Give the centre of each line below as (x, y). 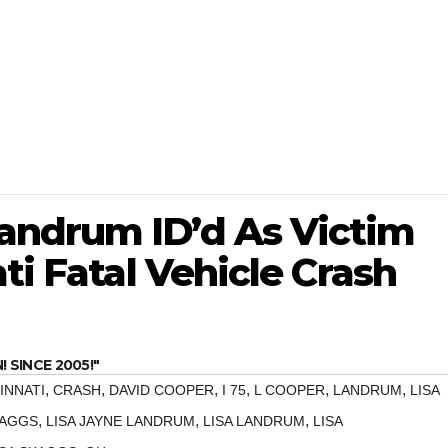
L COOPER (289, 390)
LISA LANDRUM (254, 421)
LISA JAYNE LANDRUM (120, 421)
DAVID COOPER (161, 390)
